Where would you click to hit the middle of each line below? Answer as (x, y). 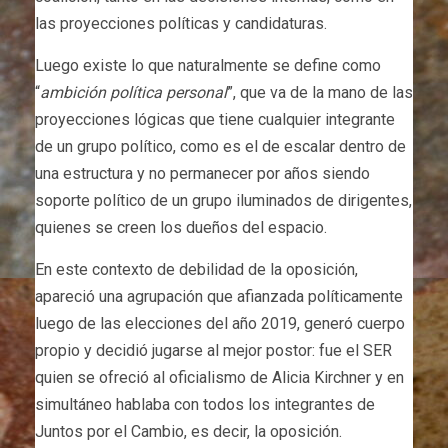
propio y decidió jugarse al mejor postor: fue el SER (213, 350)
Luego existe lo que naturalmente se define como (208, 65)
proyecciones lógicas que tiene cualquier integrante (215, 119)
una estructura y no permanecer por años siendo (202, 173)
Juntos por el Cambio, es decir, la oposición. (188, 431)
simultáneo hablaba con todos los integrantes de (205, 404)
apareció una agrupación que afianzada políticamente (219, 296)
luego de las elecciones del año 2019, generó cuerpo (220, 323)
